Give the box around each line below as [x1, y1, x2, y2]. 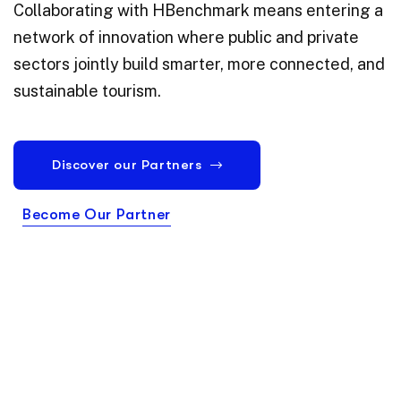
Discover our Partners [52, 157, 202, 174]
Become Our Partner [22, 206, 171, 224]
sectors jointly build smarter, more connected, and [13, 55, 385, 74]
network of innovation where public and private [13, 28, 359, 47]
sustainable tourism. [13, 81, 161, 101]
